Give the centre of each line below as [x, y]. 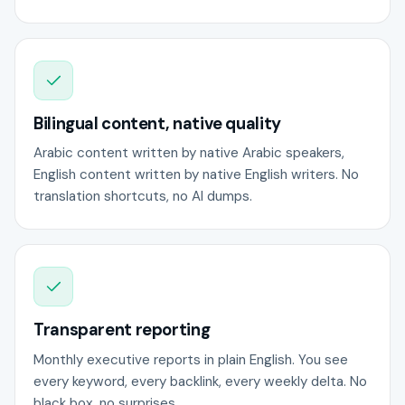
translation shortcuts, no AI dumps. [143, 197]
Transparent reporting [122, 330]
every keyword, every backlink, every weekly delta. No [200, 381]
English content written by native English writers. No [196, 175]
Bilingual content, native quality [157, 123]
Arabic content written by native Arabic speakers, [189, 153]
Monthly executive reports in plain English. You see [191, 359]
